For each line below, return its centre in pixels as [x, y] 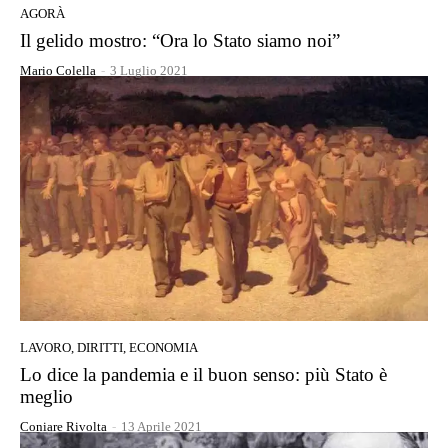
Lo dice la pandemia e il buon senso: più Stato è [203, 374]
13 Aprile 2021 [161, 426]
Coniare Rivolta [63, 426]
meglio [46, 396]
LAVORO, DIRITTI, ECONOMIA [109, 347]
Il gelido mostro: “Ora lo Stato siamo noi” [180, 40]
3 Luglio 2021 [149, 70]
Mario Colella [58, 70]
